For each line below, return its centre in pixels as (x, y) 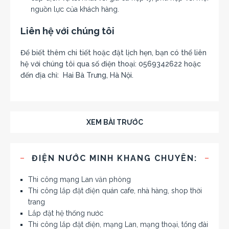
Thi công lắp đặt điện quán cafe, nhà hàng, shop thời (115, 190)
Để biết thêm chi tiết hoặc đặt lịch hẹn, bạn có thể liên (113, 52)
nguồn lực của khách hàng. (75, 9)
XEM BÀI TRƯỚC (114, 122)
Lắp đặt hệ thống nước (66, 213)
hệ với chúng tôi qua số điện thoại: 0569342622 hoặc (111, 64)
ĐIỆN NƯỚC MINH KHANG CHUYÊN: (114, 158)
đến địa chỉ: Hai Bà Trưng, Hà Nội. (77, 75)
